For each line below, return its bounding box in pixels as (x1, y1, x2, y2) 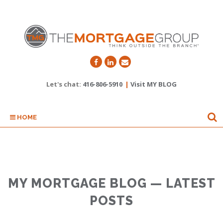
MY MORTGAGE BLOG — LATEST (7, 176, 216, 191)
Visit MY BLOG (130, 80, 177, 89)
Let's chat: (46, 80, 83, 89)
